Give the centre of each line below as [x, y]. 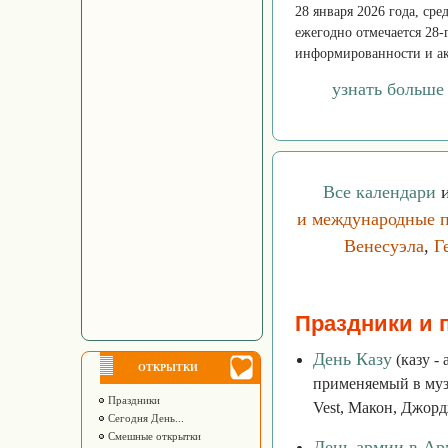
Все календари [379, 192]
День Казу [352, 359]
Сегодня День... [144, 418]
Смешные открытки [153, 436]
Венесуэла [384, 246]
